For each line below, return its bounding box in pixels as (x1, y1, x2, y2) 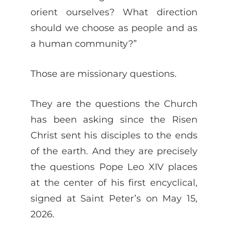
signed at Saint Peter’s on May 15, (31, 192, 197, 204)
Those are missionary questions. (31, 68, 177, 79)
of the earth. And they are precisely (31, 145, 197, 156)
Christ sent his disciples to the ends (31, 129, 197, 140)
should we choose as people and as (31, 22, 197, 33)
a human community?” (31, 38, 137, 49)
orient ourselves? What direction (31, 6, 197, 17)
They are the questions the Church (31, 98, 197, 109)
